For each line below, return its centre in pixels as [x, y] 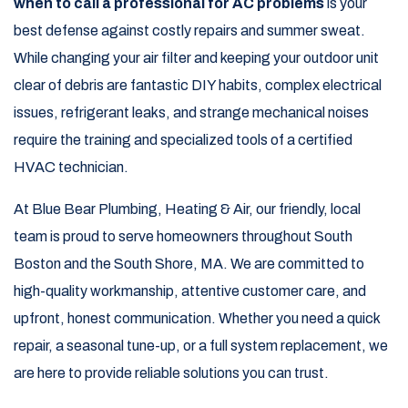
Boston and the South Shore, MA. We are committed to [189, 264]
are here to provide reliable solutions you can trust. [171, 373]
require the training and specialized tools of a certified [183, 140]
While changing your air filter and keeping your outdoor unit [196, 58]
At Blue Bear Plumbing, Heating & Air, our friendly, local [187, 209]
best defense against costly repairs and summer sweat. [189, 31]
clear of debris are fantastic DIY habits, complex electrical [198, 86]
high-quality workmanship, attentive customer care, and [190, 291]
